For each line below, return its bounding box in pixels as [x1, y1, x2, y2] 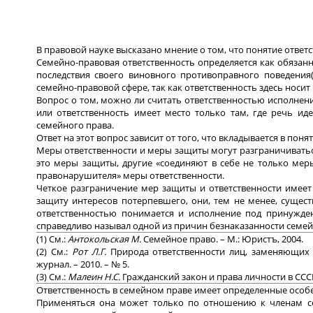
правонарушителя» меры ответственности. [36, 168, 224, 182]
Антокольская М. [68, 232, 143, 245]
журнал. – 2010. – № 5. [36, 257, 129, 270]
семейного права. [36, 118, 114, 131]
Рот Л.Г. [71, 245, 110, 258]
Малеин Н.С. [68, 270, 122, 283]
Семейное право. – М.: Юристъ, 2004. [143, 232, 303, 245]
